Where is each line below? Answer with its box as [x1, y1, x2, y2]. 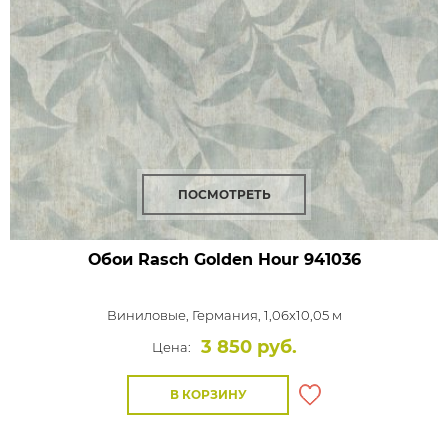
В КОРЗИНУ [169, 387, 247, 402]
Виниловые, [106, 307, 192, 323]
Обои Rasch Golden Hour [87, 250, 299, 269]
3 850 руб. [200, 336, 297, 358]
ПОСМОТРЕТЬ [177, 187, 271, 202]
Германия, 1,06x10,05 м [191, 307, 342, 323]
